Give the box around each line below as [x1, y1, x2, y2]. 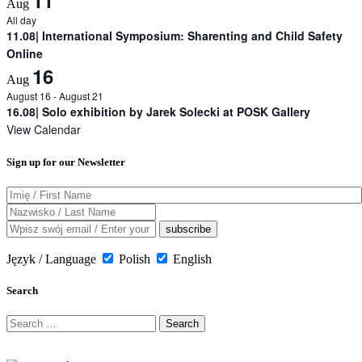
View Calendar [6, 120, 81, 137]
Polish [119, 252, 150, 267]
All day [6, 12, 36, 27]
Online [6, 44, 43, 61]
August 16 [6, 88, 51, 103]
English [173, 252, 212, 267]
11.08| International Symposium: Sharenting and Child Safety [6, 27, 343, 44]
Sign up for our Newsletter [6, 155, 125, 168]
